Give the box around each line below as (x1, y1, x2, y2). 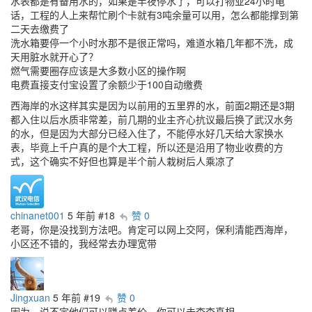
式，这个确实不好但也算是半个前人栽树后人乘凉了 (10, 153, 235, 168)
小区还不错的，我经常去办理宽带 (10, 235, 157, 250)
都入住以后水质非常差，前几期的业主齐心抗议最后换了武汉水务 (10, 111, 293, 126)
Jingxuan (10, 290, 50, 304)
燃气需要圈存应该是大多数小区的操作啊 (10, 63, 186, 77)
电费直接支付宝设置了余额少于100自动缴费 (10, 77, 203, 91)
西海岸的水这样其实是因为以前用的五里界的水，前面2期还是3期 (10, 97, 295, 112)
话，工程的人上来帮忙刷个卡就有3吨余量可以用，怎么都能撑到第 (10, 7, 299, 22)
